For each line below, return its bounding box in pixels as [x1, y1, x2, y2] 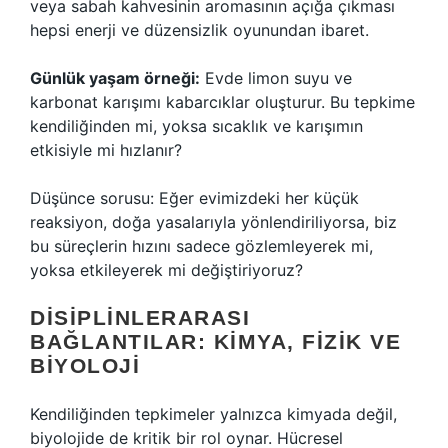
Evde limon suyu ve [200, 68, 352, 88]
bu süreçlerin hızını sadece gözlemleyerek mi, [30, 236, 373, 256]
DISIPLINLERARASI [30, 306, 250, 329]
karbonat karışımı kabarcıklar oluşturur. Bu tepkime [30, 92, 415, 112]
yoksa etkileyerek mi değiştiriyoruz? [30, 260, 303, 280]
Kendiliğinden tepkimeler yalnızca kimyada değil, [30, 404, 397, 424]
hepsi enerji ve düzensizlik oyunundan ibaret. [30, 20, 369, 40]
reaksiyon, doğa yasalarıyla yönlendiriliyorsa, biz [30, 212, 397, 232]
